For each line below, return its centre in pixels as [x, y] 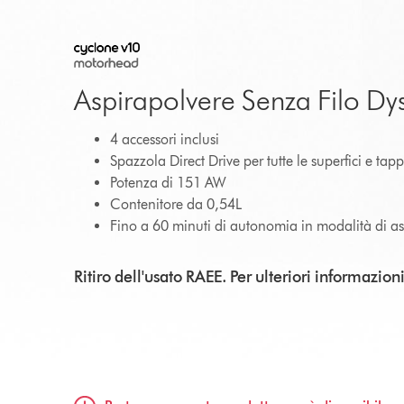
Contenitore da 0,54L [176, 204]
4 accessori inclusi [165, 139]
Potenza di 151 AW [168, 183]
